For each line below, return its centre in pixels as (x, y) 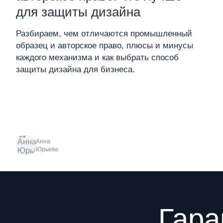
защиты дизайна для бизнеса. (75, 69)
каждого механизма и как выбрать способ (97, 57)
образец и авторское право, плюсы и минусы (105, 46)
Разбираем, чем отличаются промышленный (104, 34)
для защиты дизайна (78, 12)
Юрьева (47, 149)
